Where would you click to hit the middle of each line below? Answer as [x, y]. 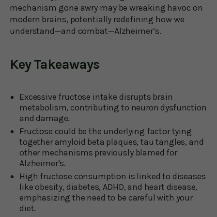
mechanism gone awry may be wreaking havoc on [106, 8]
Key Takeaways [54, 64]
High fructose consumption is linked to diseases [113, 176]
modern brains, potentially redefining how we [97, 19]
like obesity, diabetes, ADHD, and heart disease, [108, 187]
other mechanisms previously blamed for [98, 152]
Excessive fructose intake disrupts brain [96, 97]
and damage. [45, 118]
